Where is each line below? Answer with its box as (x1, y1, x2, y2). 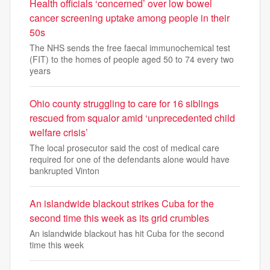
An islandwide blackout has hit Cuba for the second (30, 227, 224, 240)
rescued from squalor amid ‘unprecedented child (30, 111, 235, 125)
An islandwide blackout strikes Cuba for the (30, 196, 214, 211)
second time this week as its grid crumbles (30, 211, 209, 225)
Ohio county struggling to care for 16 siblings (30, 96, 219, 111)
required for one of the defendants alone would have (30, 153, 230, 166)
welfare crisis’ (30, 125, 88, 140)
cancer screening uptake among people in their (30, 11, 230, 25)
